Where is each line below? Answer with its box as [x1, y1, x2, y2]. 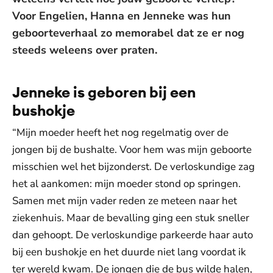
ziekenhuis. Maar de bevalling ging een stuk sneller [12, 211, 249, 225]
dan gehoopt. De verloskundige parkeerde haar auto [12, 228, 253, 242]
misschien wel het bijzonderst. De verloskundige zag [12, 160, 255, 174]
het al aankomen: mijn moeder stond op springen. [12, 177, 241, 191]
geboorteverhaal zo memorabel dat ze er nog [12, 26, 244, 40]
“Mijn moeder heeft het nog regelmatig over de [12, 126, 229, 140]
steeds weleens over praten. [12, 43, 157, 57]
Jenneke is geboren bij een [12, 83, 196, 101]
